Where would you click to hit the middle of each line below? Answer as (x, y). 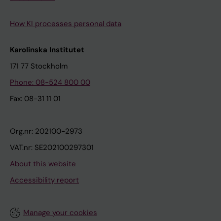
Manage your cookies (60, 213)
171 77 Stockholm (39, 66)
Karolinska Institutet (47, 50)
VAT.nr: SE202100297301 (52, 148)
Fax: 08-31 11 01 (35, 99)
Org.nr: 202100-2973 (46, 131)
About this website (43, 164)
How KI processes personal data (66, 24)
